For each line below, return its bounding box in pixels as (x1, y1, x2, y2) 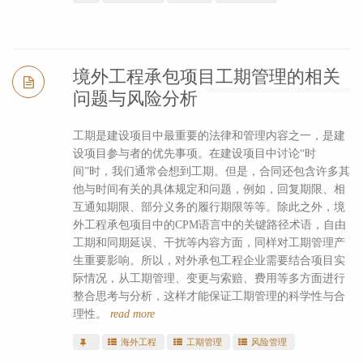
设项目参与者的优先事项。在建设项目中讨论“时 (72, 147, 316, 160)
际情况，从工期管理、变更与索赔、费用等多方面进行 (72, 271, 345, 284)
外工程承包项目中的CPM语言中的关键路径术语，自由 (72, 218, 346, 231)
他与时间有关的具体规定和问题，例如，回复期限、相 (72, 182, 345, 195)
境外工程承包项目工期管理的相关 (72, 66, 340, 87)
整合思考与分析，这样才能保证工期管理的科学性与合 (72, 289, 345, 302)
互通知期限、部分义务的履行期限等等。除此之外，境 (72, 200, 345, 213)
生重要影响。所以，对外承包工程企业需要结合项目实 (72, 254, 345, 267)
